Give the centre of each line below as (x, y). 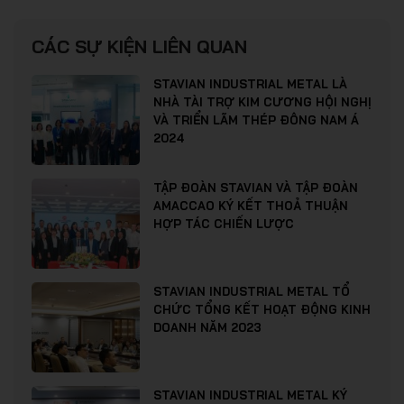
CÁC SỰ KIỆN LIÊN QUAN (139, 47)
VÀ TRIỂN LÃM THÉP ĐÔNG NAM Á (256, 120)
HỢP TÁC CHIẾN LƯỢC (224, 224)
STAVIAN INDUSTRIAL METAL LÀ (250, 84)
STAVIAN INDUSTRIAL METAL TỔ (252, 292)
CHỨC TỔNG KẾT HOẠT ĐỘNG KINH (262, 310)
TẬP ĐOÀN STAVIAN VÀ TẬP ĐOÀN (256, 188)
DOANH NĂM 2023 (207, 328)
